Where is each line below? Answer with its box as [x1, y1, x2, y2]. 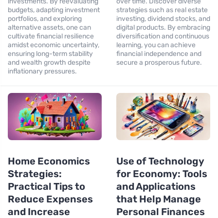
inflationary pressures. [8, 67, 77, 76]
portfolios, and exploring [8, 15, 82, 23]
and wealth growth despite [8, 58, 91, 67]
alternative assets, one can [8, 23, 91, 32]
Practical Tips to [8, 180, 85, 192]
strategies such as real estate [116, 6, 208, 15]
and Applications [116, 180, 196, 192]
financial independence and [116, 50, 201, 58]
